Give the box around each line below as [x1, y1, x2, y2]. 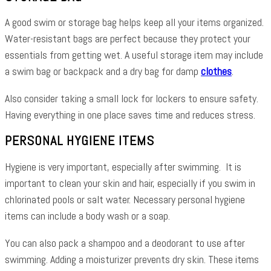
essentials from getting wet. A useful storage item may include [5, 48, 263, 62]
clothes [201, 64, 232, 78]
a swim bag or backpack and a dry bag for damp [5, 64, 201, 78]
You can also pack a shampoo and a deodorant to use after [5, 235, 245, 250]
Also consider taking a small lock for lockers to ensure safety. [5, 91, 258, 105]
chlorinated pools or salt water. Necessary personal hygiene [5, 192, 245, 206]
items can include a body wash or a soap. [5, 208, 170, 223]
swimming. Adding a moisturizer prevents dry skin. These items [5, 252, 259, 266]
